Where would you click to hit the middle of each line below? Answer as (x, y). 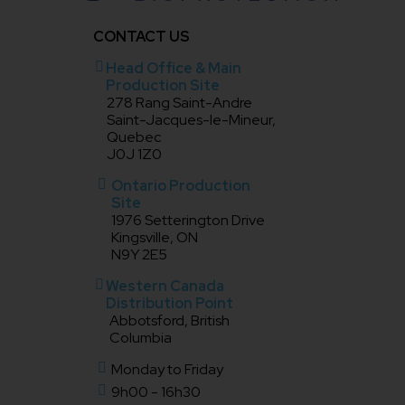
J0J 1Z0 (135, 154)
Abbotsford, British (170, 320)
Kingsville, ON (154, 237)
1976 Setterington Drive (188, 220)
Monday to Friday (167, 369)
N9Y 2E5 (139, 254)
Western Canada (165, 286)
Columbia (141, 337)
